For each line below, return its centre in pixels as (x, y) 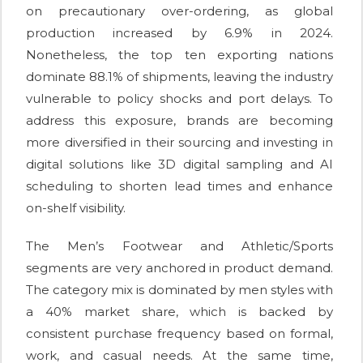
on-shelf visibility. (76, 207)
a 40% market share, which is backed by (179, 311)
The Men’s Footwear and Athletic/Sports (179, 246)
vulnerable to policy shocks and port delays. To (179, 98)
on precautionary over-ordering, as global (179, 11)
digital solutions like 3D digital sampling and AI (179, 164)
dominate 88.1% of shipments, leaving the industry (179, 76)
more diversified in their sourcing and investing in (179, 142)
